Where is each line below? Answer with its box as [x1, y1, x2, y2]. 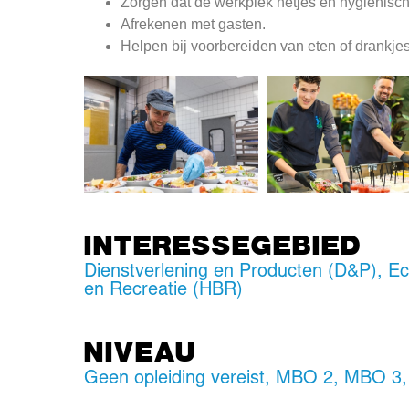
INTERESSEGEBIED [84, 225, 362, 261]
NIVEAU [84, 332, 197, 368]
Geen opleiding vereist [84, 369, 266, 388]
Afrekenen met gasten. [121, 16, 267, 33]
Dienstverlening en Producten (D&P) [84, 262, 378, 281]
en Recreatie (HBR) [84, 280, 244, 299]
